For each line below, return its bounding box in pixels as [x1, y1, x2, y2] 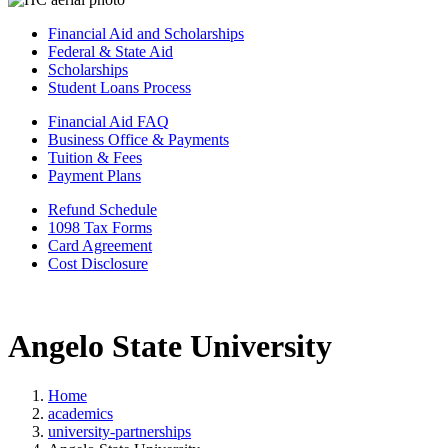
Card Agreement [48, 237, 152, 254]
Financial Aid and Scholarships [48, 25, 244, 42]
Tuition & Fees [48, 149, 142, 166]
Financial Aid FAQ [48, 113, 169, 130]
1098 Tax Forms [48, 219, 152, 236]
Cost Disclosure [48, 255, 148, 272]
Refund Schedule [48, 201, 157, 218]
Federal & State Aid [48, 43, 173, 60]
